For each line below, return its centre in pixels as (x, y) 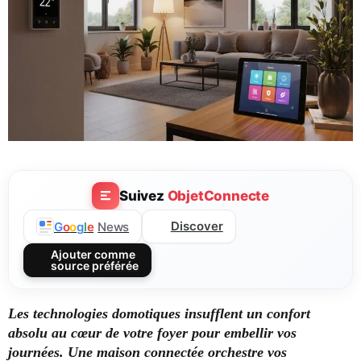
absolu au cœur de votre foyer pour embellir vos (152, 333)
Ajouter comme (93, 255)
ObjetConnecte (218, 195)
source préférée (94, 266)
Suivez (143, 195)
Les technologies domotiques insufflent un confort (159, 314)
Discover (197, 226)
